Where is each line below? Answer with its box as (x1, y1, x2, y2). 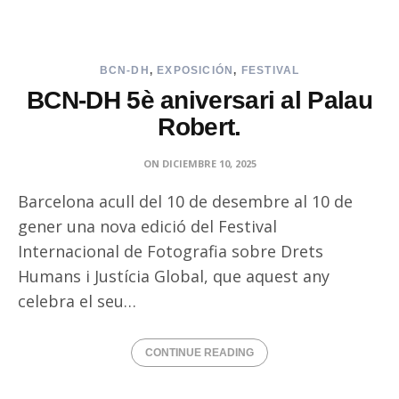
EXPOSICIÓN (157, 64, 234, 77)
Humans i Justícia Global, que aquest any (18, 265, 330, 287)
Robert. (158, 113, 241, 141)
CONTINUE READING (145, 346, 254, 359)
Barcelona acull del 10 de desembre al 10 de (18, 191, 353, 212)
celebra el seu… (18, 290, 136, 312)
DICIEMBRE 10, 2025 (161, 157, 256, 170)
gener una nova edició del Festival (18, 216, 277, 237)
